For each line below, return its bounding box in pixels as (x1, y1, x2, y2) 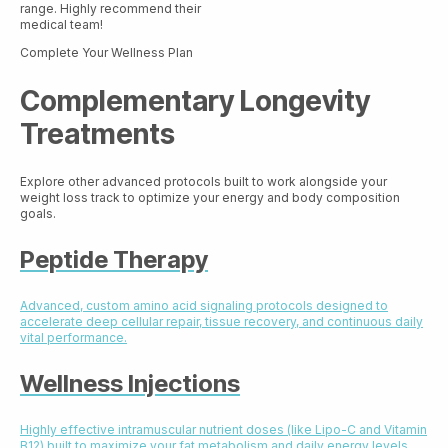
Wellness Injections (20, 368, 240, 398)
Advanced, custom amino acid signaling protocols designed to (20, 297, 388, 313)
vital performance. (20, 329, 127, 345)
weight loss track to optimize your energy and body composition (20, 189, 400, 205)
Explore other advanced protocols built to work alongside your (20, 173, 387, 189)
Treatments (20, 116, 175, 151)
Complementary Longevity (20, 83, 370, 118)
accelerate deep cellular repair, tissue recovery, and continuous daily (20, 313, 423, 329)
